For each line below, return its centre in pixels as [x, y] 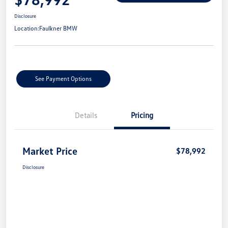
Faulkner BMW [58, 28]
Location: [27, 28]
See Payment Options [63, 78]
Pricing [142, 115]
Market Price [50, 150]
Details [86, 115]
